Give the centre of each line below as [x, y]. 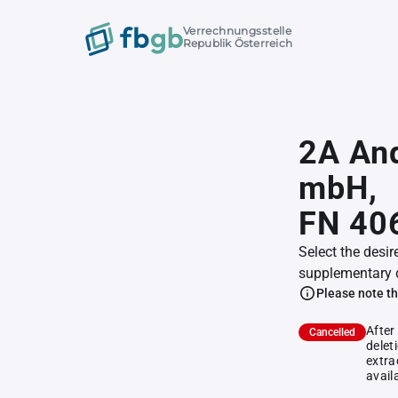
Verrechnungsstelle [237, 31]
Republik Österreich [238, 44]
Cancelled [332, 332]
